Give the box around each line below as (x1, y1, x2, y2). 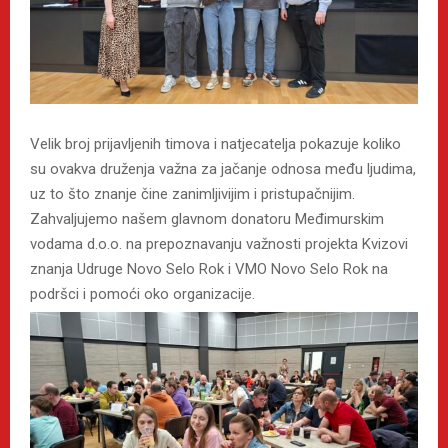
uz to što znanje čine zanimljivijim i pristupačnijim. (30, 184, 355, 203)
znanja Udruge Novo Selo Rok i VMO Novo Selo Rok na (30, 259, 388, 278)
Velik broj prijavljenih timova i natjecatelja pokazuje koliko (30, 134, 401, 153)
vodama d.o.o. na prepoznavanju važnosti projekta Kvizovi (30, 234, 408, 253)
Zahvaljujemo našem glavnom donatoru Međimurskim (30, 209, 384, 228)
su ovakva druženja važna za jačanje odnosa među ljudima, (30, 159, 416, 178)
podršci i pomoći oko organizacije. (30, 284, 255, 303)
